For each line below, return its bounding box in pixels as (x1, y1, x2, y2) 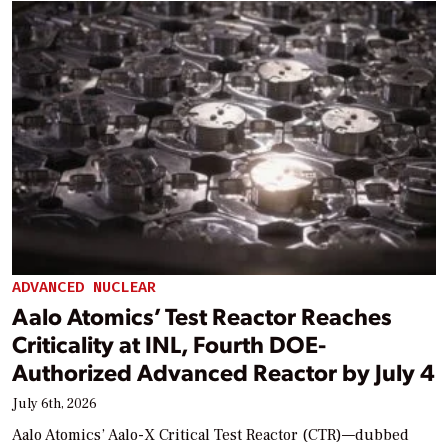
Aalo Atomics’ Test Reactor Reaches (12, 300, 392, 332)
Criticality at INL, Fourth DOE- (12, 328, 326, 360)
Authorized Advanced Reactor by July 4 (12, 356, 435, 388)
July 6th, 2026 (12, 395, 97, 414)
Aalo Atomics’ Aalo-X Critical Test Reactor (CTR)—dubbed (12, 425, 409, 446)
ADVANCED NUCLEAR (12, 276, 156, 297)
